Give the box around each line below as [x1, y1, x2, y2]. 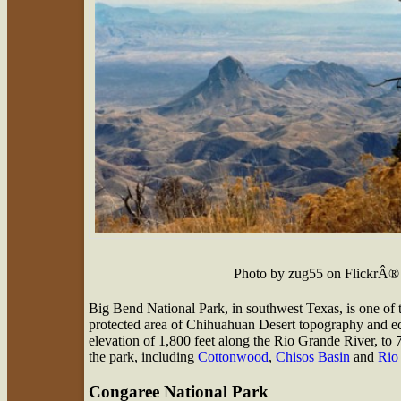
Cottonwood [197, 349, 269, 365]
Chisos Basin [275, 349, 350, 365]
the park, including [88, 349, 198, 365]
